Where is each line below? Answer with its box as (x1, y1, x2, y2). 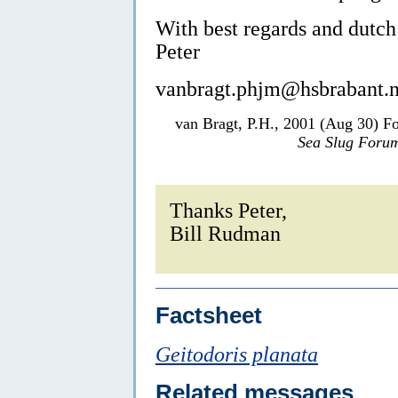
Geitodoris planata (155, 341, 318, 366)
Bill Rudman (170, 220, 281, 245)
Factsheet (155, 302, 262, 328)
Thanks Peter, (170, 197, 287, 222)
